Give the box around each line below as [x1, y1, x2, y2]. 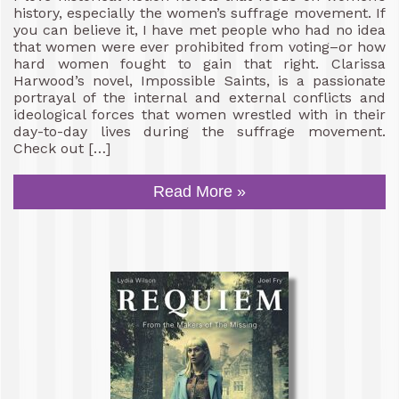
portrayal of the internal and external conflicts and [13, 88, 386, 106]
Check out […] [13, 139, 110, 157]
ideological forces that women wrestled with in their [13, 105, 386, 123]
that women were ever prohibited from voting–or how [13, 37, 386, 55]
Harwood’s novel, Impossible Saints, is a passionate [13, 71, 386, 89]
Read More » [153, 182, 246, 200]
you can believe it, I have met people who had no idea [13, 20, 386, 38]
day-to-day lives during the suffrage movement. [13, 122, 386, 140]
